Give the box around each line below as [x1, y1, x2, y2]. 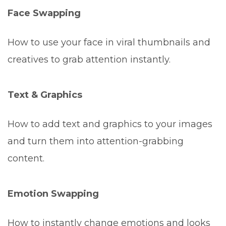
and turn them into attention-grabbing [8, 136, 184, 147]
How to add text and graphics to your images [8, 119, 212, 130]
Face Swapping [8, 8, 81, 19]
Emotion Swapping [8, 188, 99, 200]
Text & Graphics [8, 89, 82, 101]
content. [8, 153, 44, 164]
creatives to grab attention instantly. [8, 54, 171, 66]
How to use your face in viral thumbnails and [8, 37, 210, 48]
